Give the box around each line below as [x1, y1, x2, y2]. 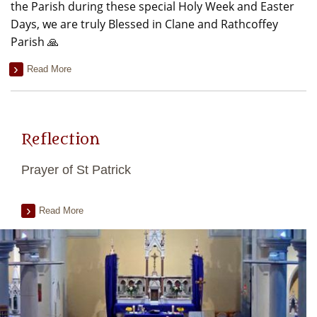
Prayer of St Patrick [21, 163, 131, 177]
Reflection [21, 131, 100, 149]
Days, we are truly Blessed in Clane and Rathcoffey [11, 16, 278, 32]
